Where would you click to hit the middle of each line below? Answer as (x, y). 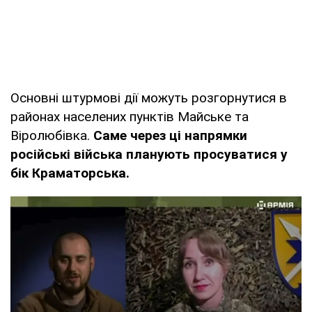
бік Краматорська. (70, 173)
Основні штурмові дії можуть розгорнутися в (149, 98)
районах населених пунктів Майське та (130, 117)
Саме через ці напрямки (170, 136)
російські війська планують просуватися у (149, 155)
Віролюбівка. (52, 136)
